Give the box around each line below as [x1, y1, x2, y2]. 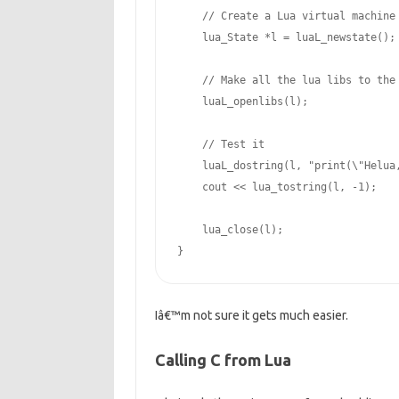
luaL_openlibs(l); [176, 95, 308, 108]
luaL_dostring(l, [176, 159, 308, 172]
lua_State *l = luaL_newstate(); [176, 31, 395, 44]
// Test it [201, 138, 265, 151]
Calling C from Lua [154, 351, 291, 369]
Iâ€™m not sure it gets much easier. [154, 308, 348, 322]
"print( [307, 159, 352, 172]
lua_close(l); [176, 224, 283, 236]
